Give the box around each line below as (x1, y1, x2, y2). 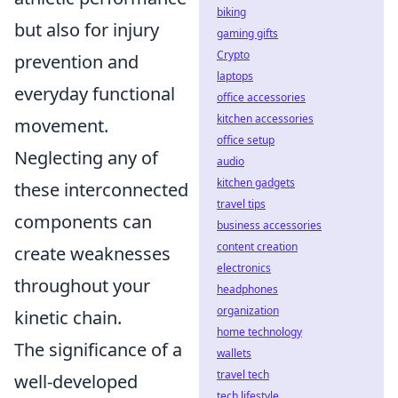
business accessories (217, 218, 322, 233)
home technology (217, 324, 302, 339)
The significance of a (14, 338, 182, 362)
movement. (14, 114, 108, 138)
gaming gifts (217, 26, 278, 41)
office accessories (217, 90, 306, 105)
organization (217, 303, 279, 318)
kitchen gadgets (217, 175, 295, 190)
